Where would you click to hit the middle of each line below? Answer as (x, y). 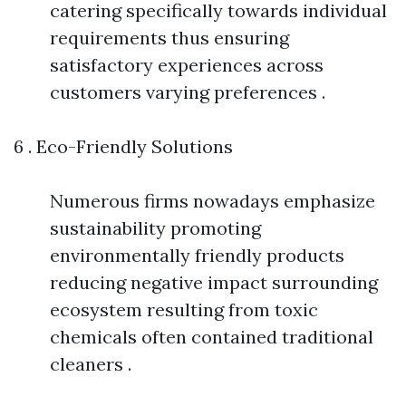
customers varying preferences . (188, 92)
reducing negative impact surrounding (214, 282)
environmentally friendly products (197, 255)
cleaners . (91, 364)
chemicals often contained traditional (212, 337)
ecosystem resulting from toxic (184, 309)
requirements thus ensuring (169, 38)
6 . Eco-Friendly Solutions (123, 146)
